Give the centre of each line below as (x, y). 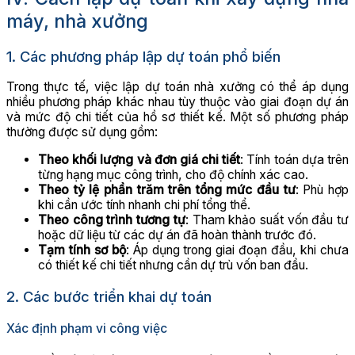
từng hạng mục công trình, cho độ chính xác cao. (173, 175)
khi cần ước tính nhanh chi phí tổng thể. (144, 205)
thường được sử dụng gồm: (82, 132)
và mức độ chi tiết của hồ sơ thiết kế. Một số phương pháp (177, 117)
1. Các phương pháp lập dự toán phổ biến (143, 57)
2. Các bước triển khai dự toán (109, 296)
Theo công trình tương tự (112, 220)
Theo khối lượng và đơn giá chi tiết (139, 160)
